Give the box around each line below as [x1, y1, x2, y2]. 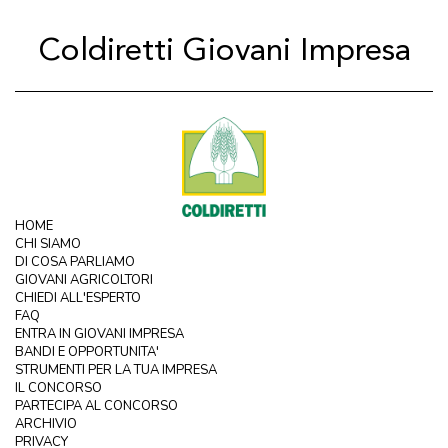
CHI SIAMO [15, 235, 81, 253]
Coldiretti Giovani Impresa [39, 36, 411, 68]
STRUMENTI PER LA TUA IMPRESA [15, 361, 217, 379]
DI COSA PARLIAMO [15, 253, 135, 271]
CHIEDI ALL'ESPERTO [15, 289, 141, 307]
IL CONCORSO [15, 379, 102, 397]
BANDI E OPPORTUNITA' [15, 343, 159, 361]
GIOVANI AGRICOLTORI [15, 271, 153, 289]
